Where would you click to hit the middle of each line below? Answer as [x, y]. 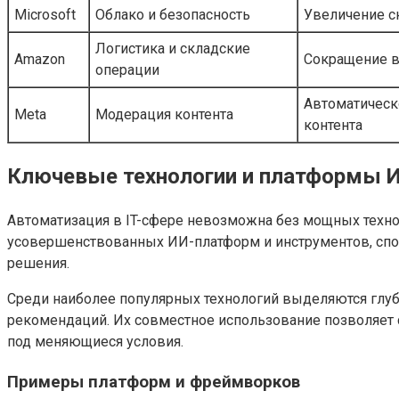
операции [127, 69]
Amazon [40, 59]
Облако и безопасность [173, 14]
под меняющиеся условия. [95, 342]
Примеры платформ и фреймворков [154, 383]
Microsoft [45, 14]
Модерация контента [164, 114]
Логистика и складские [173, 48]
